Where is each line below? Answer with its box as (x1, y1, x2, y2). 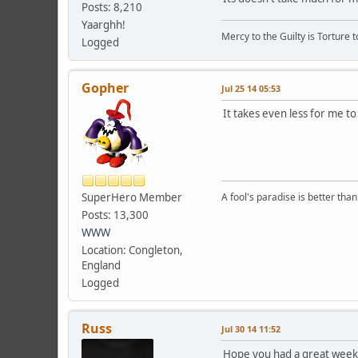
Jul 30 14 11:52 (221, 322, 280, 335)
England (82, 257, 121, 272)
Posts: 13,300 (82, 207, 149, 222)
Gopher (82, 78, 129, 97)
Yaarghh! (82, 17, 125, 32)
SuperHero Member (82, 189, 182, 205)
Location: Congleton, (82, 242, 183, 257)
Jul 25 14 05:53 (221, 82, 280, 94)
